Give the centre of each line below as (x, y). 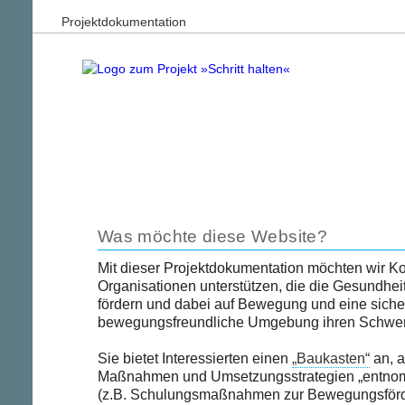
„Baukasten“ (331, 358)
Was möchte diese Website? (212, 236)
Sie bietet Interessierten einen (195, 358)
